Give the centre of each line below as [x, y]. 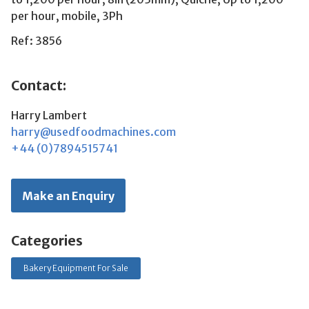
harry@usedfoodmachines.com [93, 131]
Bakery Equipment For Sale [76, 268]
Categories [47, 241]
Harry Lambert [49, 115]
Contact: [39, 85]
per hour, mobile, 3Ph [67, 16]
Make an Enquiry [68, 196]
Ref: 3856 [37, 40]
